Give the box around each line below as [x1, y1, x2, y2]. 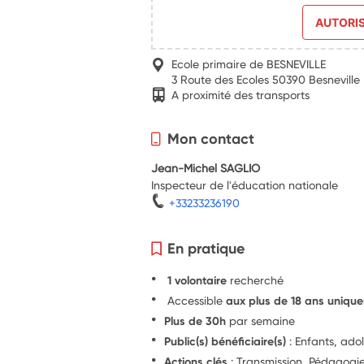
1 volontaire [164, 272, 231, 288]
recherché [230, 272, 284, 287]
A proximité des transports [171, 87, 310, 102]
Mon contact [167, 128, 255, 148]
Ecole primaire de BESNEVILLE [171, 57, 327, 71]
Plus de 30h [164, 313, 227, 328]
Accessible [164, 292, 227, 307]
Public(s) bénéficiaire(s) [164, 333, 287, 349]
